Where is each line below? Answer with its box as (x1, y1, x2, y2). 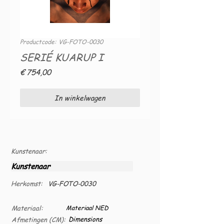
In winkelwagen (54, 92, 105, 102)
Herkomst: (11, 178, 42, 188)
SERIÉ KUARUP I (20, 50, 103, 64)
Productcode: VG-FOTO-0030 (20, 37, 103, 46)
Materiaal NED (66, 203, 108, 212)
